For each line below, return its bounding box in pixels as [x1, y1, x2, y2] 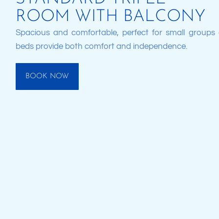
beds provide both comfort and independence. [16, 42, 187, 51]
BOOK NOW [25, 72, 69, 80]
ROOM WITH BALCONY [16, 8, 205, 25]
